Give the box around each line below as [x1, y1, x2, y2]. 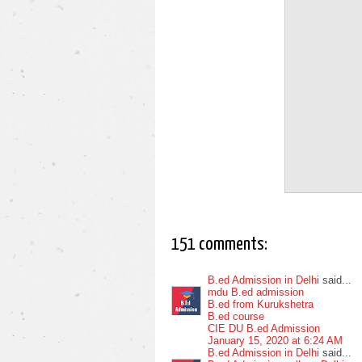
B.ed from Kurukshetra [208, 297, 314, 310]
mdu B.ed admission [208, 285, 304, 298]
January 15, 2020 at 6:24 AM [208, 334, 343, 347]
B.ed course [208, 309, 264, 322]
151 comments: [171, 235, 267, 254]
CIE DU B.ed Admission [208, 322, 320, 335]
